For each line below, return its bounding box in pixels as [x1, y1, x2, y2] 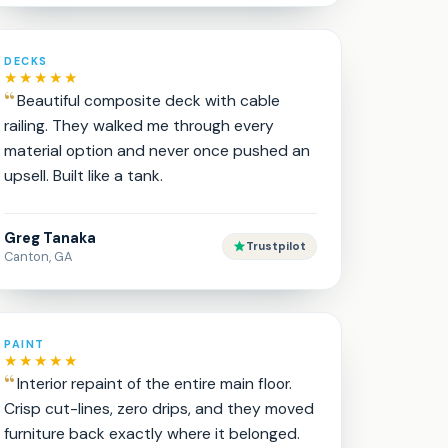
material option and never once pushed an [4, 140, 311, 161]
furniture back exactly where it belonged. [4, 423, 301, 444]
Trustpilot [245, 239, 306, 254]
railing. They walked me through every [4, 115, 275, 136]
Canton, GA [4, 248, 74, 265]
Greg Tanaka [4, 228, 97, 248]
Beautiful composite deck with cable [17, 90, 281, 111]
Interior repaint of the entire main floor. [17, 373, 293, 394]
